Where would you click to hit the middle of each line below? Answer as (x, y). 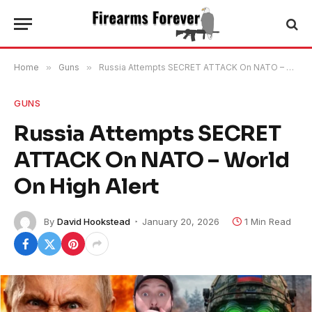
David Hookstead (94, 221)
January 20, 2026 (181, 221)
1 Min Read (268, 221)
